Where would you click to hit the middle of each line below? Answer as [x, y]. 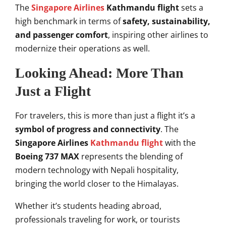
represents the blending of [131, 156]
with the [179, 143]
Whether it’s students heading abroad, [88, 206]
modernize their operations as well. [82, 48]
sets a [191, 7]
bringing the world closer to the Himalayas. [97, 183]
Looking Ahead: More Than [99, 73]
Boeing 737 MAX [47, 156]
